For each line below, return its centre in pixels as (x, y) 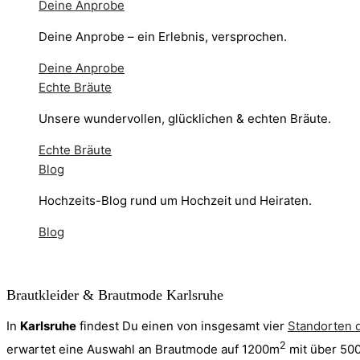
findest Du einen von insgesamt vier (182, 326)
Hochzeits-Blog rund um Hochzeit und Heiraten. (175, 200)
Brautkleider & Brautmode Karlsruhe (115, 295)
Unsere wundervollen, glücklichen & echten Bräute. (186, 119)
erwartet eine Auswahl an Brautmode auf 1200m (143, 349)
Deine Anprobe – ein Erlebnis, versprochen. (163, 37)
